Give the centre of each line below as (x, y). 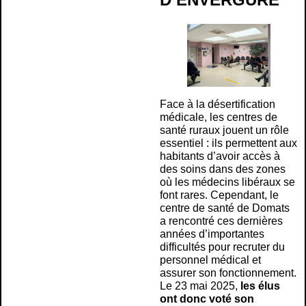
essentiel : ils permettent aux (228, 143)
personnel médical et (210, 260)
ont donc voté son (207, 298)
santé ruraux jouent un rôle (224, 130)
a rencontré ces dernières (221, 221)
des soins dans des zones (223, 169)
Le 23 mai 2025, (200, 286)
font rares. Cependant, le (219, 195)
